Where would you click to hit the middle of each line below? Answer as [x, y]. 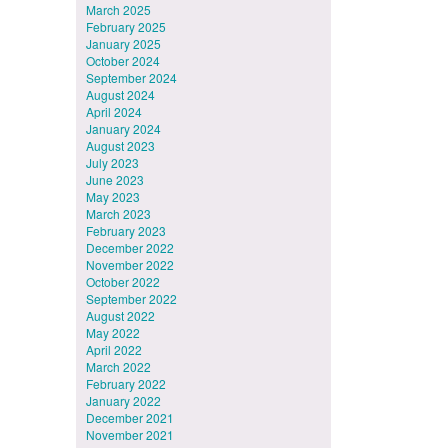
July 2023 [112, 162]
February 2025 [126, 26]
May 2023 [113, 196]
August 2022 [120, 315]
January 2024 [123, 128]
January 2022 [123, 400]
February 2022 [126, 383]
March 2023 [118, 213]
